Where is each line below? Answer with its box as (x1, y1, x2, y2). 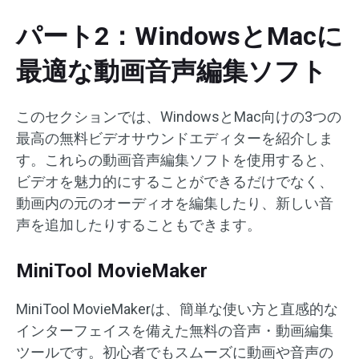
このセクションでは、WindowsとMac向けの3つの (16, 108, 341, 125)
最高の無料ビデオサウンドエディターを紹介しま (16, 130, 333, 147)
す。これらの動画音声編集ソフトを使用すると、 (16, 151, 333, 168)
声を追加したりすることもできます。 (16, 216, 261, 233)
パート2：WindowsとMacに (16, 21, 343, 51)
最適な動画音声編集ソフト (16, 56, 327, 87)
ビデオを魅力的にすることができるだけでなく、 (16, 173, 333, 190)
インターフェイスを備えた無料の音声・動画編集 (16, 322, 333, 339)
